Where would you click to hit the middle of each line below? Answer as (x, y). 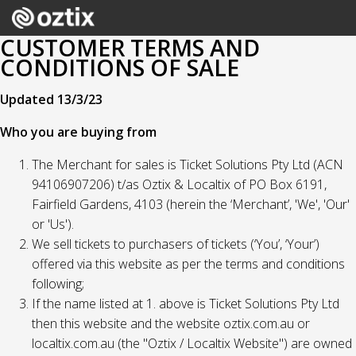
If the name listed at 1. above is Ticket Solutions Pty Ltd (186, 304)
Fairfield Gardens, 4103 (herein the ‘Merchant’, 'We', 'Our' (191, 204)
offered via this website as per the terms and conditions (188, 264)
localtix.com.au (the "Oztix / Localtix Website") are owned (192, 343)
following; (58, 284)
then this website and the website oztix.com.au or (171, 323)
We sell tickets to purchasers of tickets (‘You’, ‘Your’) (176, 244)
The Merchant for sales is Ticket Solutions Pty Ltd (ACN (188, 164)
